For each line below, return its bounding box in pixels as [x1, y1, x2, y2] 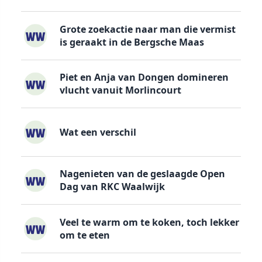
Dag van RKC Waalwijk [59, 180, 165, 194]
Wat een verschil [59, 125, 136, 139]
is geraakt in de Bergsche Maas [59, 35, 204, 49]
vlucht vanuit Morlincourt [59, 84, 181, 97]
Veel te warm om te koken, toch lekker [59, 215, 239, 229]
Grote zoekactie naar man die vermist [59, 22, 236, 36]
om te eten [59, 228, 110, 242]
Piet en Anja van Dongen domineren [59, 71, 229, 84]
